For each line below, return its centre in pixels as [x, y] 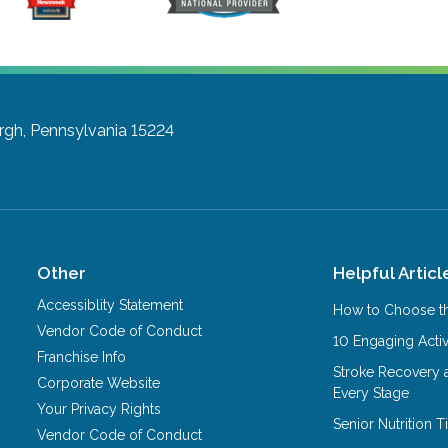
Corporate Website [99, 382]
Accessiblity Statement [110, 304]
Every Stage [371, 392]
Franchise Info [82, 356]
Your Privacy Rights [99, 408]
